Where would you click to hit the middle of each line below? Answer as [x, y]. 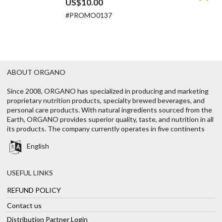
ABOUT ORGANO [36, 72]
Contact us [24, 205]
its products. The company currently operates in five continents [106, 128]
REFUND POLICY [34, 190]
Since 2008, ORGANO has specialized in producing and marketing [108, 91]
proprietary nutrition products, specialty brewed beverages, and [106, 100]
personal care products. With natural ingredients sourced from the [110, 110]
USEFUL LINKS [30, 172]
